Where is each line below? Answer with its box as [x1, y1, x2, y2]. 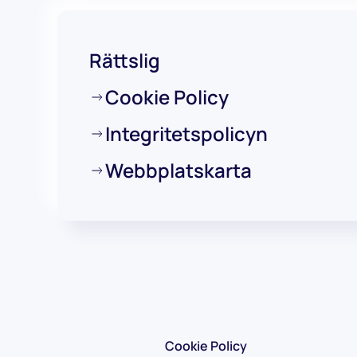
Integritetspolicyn [105, 120, 268, 147]
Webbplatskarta [105, 157, 252, 183]
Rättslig [89, 47, 160, 73]
